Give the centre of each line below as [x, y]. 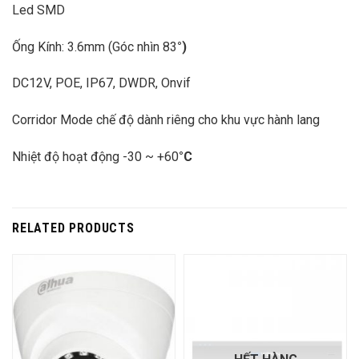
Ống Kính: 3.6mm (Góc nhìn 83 [95, 46]
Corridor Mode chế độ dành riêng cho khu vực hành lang [166, 120]
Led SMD [38, 10]
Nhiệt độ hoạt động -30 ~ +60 [95, 156]
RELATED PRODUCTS [73, 228]
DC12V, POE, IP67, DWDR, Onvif [101, 83]
